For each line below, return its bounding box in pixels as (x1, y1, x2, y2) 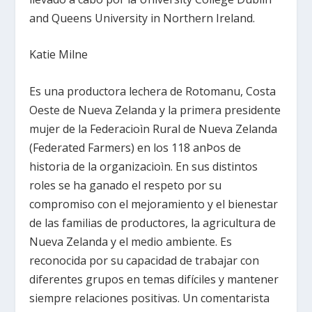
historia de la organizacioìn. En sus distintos (29, 158, 258, 174)
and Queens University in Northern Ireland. (29, 10, 256, 26)
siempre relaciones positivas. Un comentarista (29, 290, 270, 306)
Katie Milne (29, 47, 88, 63)
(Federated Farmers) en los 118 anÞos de (29, 139, 242, 155)
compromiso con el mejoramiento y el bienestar (29, 196, 279, 212)
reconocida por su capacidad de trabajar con (29, 252, 260, 268)
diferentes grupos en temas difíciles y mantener (29, 271, 279, 287)
